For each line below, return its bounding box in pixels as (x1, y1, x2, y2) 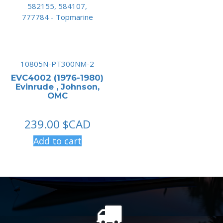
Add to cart (33, 134, 82, 147)
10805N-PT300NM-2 (20, 58, 95, 69)
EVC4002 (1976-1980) (11, 72, 104, 83)
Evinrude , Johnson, (15, 81, 100, 92)
